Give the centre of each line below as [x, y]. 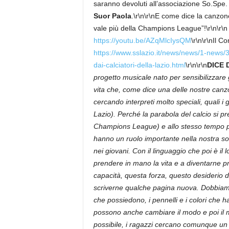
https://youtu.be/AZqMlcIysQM [142, 40]
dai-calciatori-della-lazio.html [139, 65]
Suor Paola [112, 16]
